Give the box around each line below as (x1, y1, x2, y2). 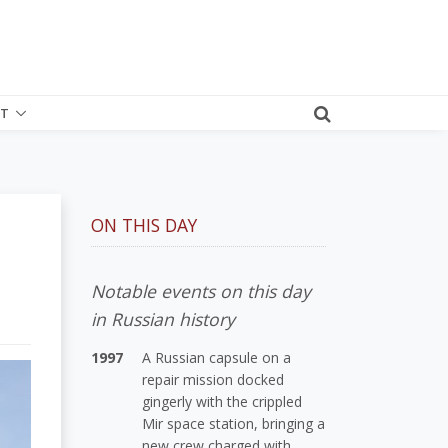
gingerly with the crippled (142, 391, 303, 411)
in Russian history (91, 306, 235, 331)
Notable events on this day (91, 278, 311, 303)
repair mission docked (142, 369, 285, 389)
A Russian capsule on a (142, 347, 292, 367)
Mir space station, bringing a (142, 413, 326, 433)
